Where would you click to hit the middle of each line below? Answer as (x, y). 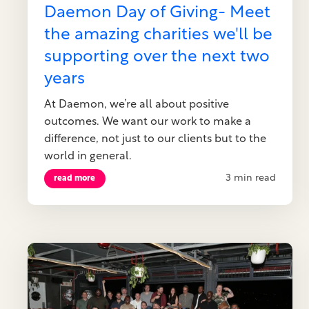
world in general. (88, 157)
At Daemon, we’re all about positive (137, 105)
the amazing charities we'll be (158, 35)
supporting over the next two (157, 57)
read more (75, 178)
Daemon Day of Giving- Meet (157, 13)
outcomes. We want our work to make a (148, 122)
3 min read (251, 179)
